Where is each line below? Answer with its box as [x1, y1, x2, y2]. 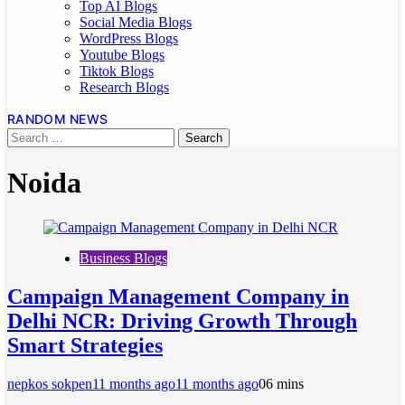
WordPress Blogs [80, 31, 178, 46]
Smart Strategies [7, 333, 163, 357]
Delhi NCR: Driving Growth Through [7, 308, 357, 333]
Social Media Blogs [80, 14, 192, 30]
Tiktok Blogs [80, 63, 154, 79]
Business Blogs [80, 250, 167, 266]
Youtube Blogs [80, 47, 165, 62]
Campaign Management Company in [7, 284, 349, 308]
